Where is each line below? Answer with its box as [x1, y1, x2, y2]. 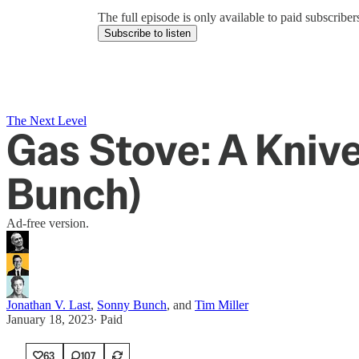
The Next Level [6, 114, 87, 127]
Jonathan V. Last [6, 298, 91, 312]
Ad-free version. [6, 216, 89, 230]
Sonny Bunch [97, 298, 167, 312]
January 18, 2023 [6, 313, 94, 326]
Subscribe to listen [104, 27, 191, 40]
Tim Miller [195, 298, 248, 312]
